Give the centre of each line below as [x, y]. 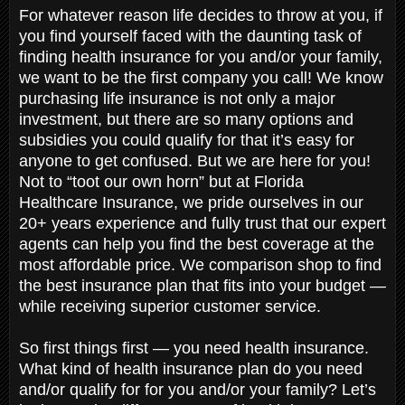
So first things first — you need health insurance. [194, 348]
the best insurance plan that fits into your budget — [202, 285]
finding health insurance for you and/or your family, [201, 57]
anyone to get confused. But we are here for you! [195, 160]
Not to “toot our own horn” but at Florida [161, 181]
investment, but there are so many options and [186, 119]
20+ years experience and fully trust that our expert [202, 223]
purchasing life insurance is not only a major [177, 98]
